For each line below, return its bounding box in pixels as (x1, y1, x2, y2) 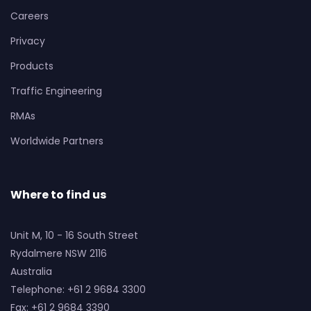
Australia (10, 264, 52, 278)
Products (10, 59, 53, 73)
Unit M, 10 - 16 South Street (10, 228, 138, 242)
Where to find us (10, 187, 106, 203)
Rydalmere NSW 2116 (10, 246, 107, 260)
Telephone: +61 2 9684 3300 (10, 283, 146, 296)
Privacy (10, 34, 45, 48)
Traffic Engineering (10, 84, 102, 98)
